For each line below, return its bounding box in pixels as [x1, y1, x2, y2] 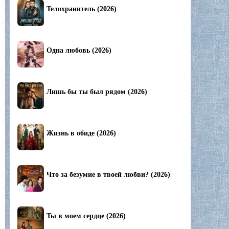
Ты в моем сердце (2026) [47, 212, 126, 220]
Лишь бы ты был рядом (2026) [47, 88, 147, 96]
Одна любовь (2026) [47, 47, 111, 55]
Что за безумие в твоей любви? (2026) [47, 171, 170, 179]
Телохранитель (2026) [47, 5, 117, 13]
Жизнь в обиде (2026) [47, 129, 116, 138]
